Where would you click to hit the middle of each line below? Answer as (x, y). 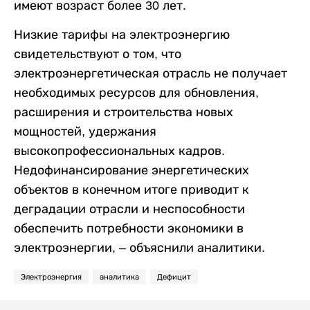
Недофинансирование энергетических (131, 170)
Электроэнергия (51, 276)
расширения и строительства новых (124, 112)
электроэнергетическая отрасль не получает (151, 73)
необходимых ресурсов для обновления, (136, 92)
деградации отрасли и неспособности (129, 209)
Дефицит (174, 276)
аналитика (119, 276)
